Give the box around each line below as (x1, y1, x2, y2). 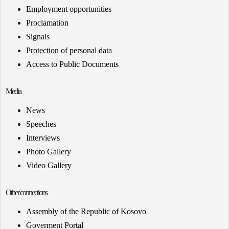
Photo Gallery (26, 147, 71, 156)
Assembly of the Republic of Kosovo (26, 207, 146, 216)
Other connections (6, 188, 47, 197)
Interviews (26, 133, 60, 143)
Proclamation (26, 18, 68, 28)
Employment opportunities (26, 5, 111, 14)
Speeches (26, 120, 56, 129)
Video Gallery (26, 161, 72, 170)
